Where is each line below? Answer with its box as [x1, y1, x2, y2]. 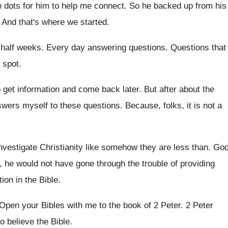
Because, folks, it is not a [125, 101, 222, 110]
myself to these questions [22, 101, 120, 110]
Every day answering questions [46, 43, 165, 52]
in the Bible [16, 175, 58, 185]
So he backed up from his [129, 1, 226, 11]
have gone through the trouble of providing [55, 159, 215, 168]
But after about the [144, 84, 214, 94]
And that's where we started [2, 17, 107, 27]
